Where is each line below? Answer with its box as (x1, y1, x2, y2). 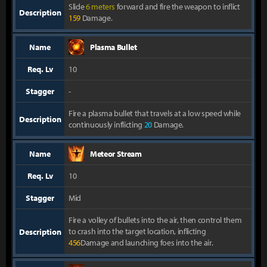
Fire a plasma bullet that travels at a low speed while (69, 108, 241, 119)
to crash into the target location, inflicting (69, 226, 206, 237)
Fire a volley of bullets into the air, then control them (69, 215, 242, 225)
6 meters (85, 1, 116, 12)
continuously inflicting (69, 119, 144, 130)
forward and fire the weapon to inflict (115, 1, 240, 12)
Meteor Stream (90, 148, 142, 159)
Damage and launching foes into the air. (80, 237, 213, 248)
